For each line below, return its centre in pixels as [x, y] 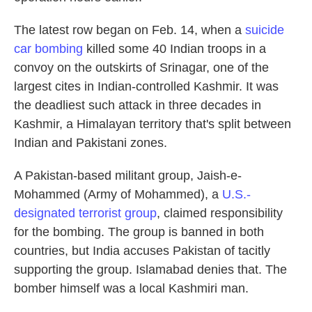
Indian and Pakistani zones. [91, 143]
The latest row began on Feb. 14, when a [130, 30]
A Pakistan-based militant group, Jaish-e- [128, 175]
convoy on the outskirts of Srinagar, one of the [141, 68]
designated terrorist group [85, 213]
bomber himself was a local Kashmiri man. [131, 288]
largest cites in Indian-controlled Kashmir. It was [146, 86]
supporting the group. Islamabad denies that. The [150, 270]
